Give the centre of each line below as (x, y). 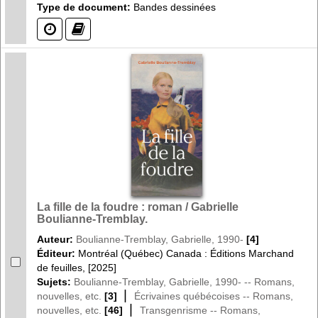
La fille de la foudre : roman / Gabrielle (138, 207)
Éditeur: (57, 253)
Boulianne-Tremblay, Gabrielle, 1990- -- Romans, (184, 281)
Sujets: (55, 281)
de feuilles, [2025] (77, 267)
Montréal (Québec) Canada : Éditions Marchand (186, 253)
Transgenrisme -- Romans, (200, 310)
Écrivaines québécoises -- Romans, (214, 296)
